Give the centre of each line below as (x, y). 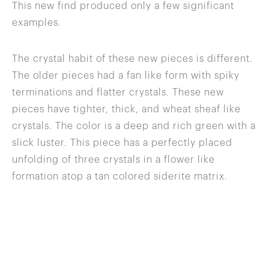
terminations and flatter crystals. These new (118, 93)
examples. (37, 23)
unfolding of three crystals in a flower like (113, 160)
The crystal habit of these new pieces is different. (132, 59)
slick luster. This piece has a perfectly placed (122, 143)
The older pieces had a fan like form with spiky (126, 76)
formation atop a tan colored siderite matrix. (120, 177)
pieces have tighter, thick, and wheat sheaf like (126, 110)
